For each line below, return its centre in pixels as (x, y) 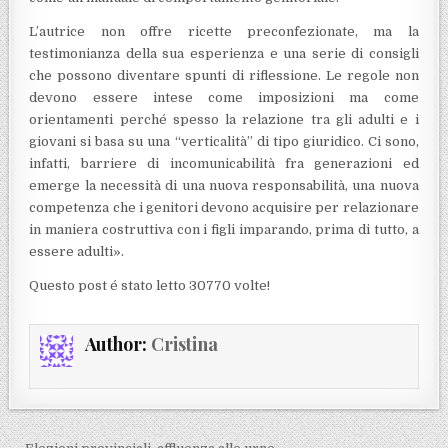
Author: (117, 343)
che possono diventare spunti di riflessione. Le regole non (224, 75)
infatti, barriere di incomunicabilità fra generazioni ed (224, 163)
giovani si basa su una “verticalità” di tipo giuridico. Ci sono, (224, 141)
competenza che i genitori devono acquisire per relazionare (224, 207)
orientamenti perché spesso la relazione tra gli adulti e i (224, 119)
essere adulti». (77, 251)
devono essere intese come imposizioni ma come (224, 97)
